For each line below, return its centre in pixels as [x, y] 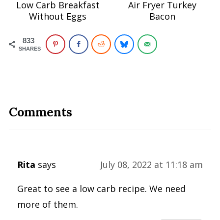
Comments [40, 112]
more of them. [47, 204]
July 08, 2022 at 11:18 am [152, 164]
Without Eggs [58, 16]
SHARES [29, 48]
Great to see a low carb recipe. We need [101, 188]
